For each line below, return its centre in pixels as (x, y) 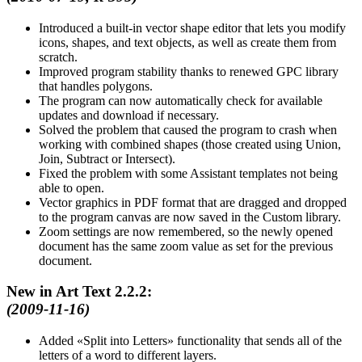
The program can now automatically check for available (181, 100)
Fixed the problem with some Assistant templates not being (188, 173)
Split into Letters (125, 341)
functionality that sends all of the (258, 341)
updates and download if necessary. (129, 115)
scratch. (58, 57)
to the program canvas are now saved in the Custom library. (190, 217)
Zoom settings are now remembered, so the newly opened (186, 231)
